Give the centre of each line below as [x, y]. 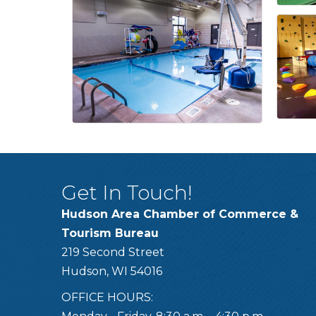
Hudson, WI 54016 [112, 271]
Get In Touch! [127, 192]
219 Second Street [113, 252]
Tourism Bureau [110, 233]
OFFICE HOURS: [107, 297]
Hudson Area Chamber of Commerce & [180, 214]
